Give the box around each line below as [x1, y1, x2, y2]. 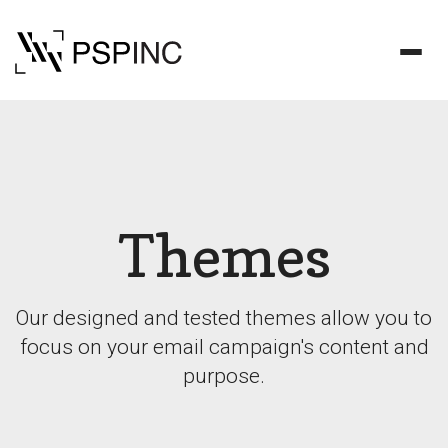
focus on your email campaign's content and [19, 335, 429, 359]
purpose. [183, 364, 265, 388]
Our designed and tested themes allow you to [16, 306, 432, 330]
